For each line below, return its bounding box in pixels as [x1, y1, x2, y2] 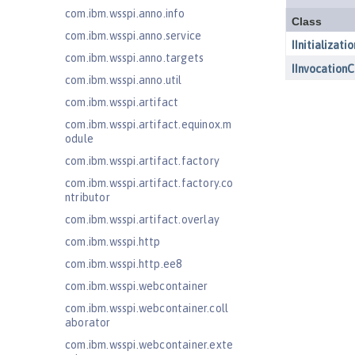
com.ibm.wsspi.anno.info [65, 7, 185, 20]
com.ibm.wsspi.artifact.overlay [65, 213, 219, 226]
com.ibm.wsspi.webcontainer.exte [65, 338, 234, 351]
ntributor [65, 191, 110, 204]
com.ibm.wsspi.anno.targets [65, 52, 204, 64]
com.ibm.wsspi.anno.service [65, 29, 202, 42]
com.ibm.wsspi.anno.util [65, 74, 182, 86]
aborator [65, 316, 111, 329]
